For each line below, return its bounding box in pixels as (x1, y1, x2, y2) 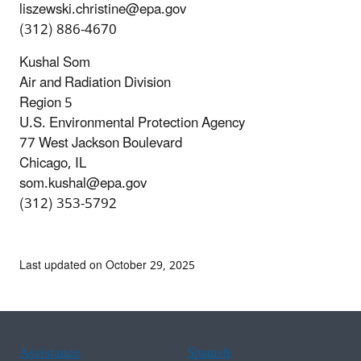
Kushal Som (19, 48, 90, 77)
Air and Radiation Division (19, 68, 171, 98)
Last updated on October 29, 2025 (19, 253, 195, 277)
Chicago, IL (19, 148, 86, 178)
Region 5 (19, 88, 73, 118)
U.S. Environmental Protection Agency (19, 108, 245, 138)
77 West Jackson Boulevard (19, 128, 182, 158)
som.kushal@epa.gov (19, 168, 147, 198)
